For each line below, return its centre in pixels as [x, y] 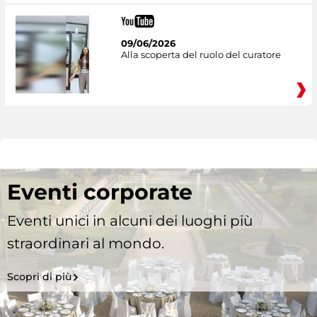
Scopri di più [39, 276]
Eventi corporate [100, 192]
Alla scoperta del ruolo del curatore [201, 55]
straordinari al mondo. [86, 243]
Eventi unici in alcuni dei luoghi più [130, 220]
